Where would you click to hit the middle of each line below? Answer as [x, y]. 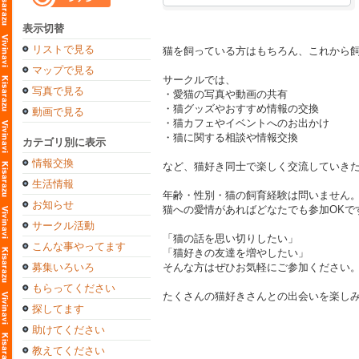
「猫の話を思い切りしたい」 [230, 238]
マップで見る [63, 70]
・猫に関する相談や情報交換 [230, 137]
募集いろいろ [63, 267]
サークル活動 [63, 226]
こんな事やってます [79, 246]
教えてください [69, 351]
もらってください [74, 288]
